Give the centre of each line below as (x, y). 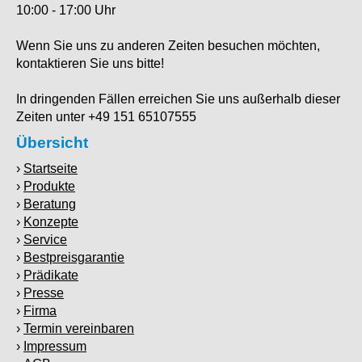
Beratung (50, 204)
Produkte (49, 186)
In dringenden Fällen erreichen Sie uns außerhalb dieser (178, 99)
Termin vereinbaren (79, 328)
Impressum (55, 346)
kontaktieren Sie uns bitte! (90, 63)
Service (45, 239)
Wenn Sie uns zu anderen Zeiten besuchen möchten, (168, 45)
